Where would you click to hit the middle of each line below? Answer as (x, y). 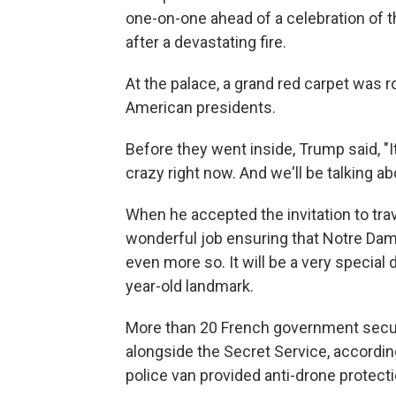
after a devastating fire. (206, 42)
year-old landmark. (190, 286)
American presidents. (201, 107)
